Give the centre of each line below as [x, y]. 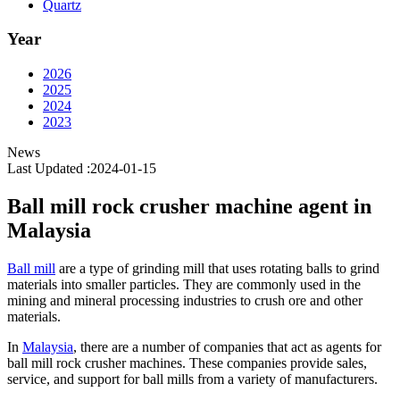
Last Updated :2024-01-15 [82, 169]
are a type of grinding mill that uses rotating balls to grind [217, 268]
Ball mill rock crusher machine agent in [189, 206]
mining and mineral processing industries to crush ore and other [185, 300]
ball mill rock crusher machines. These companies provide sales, [187, 362]
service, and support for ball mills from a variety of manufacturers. [192, 379]
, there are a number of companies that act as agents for [227, 346]
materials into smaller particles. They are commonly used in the [184, 284]
